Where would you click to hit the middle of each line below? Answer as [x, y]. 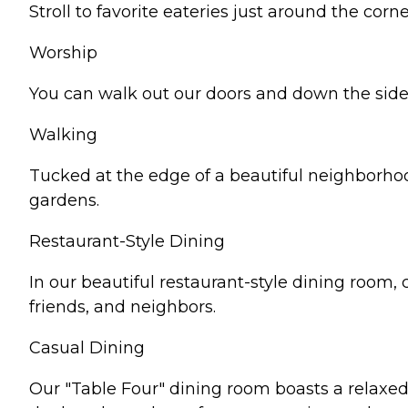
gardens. [64, 200]
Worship [63, 52]
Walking [63, 134]
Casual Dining [87, 347]
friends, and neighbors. [122, 306]
